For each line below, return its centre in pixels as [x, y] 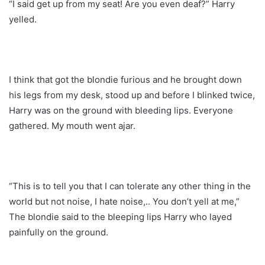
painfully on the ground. [59, 232]
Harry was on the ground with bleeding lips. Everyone [121, 110]
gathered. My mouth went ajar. [72, 125]
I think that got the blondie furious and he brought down [125, 79]
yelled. [23, 19]
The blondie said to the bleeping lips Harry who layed [120, 216]
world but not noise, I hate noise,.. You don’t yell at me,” [124, 201]
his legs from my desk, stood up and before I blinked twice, [132, 95]
